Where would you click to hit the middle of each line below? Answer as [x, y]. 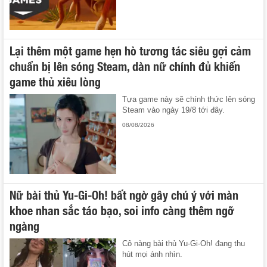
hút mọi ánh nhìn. [153, 254]
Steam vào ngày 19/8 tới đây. [174, 110]
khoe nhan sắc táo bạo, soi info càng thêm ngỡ [122, 209]
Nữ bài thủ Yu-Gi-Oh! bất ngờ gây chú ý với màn [124, 194]
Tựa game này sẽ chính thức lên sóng [189, 99]
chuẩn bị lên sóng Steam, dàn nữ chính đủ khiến [125, 65]
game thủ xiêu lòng [55, 81]
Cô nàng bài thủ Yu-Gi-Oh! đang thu [184, 243]
